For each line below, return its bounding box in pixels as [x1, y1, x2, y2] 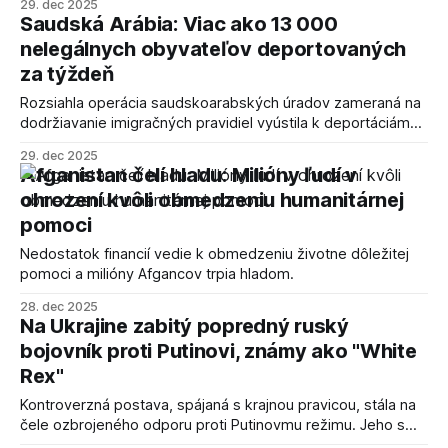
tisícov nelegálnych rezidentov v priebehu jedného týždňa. [20, 134, 415, 153]
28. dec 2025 [20, 299, 99, 315]
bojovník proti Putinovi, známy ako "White [20, 339, 417, 364]
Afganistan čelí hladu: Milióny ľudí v [20, 163, 357, 188]
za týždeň [20, 62, 114, 87]
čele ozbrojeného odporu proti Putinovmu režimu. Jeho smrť [20, 416, 428, 435]
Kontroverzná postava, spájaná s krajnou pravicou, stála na [20, 396, 416, 415]
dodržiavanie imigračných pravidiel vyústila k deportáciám [20, 114, 410, 133]
